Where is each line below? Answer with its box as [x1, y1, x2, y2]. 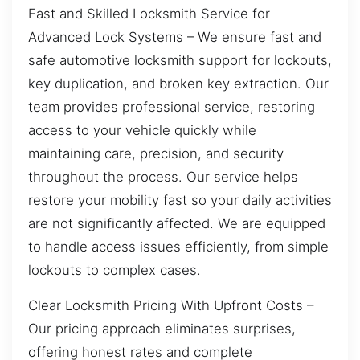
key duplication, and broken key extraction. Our [28, 76, 329, 92]
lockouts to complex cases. [28, 262, 201, 279]
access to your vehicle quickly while [28, 122, 256, 139]
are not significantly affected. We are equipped [28, 215, 325, 232]
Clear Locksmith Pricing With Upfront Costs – [28, 297, 313, 313]
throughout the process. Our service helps [28, 169, 298, 186]
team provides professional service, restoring [28, 99, 315, 116]
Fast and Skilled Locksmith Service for [28, 6, 270, 22]
